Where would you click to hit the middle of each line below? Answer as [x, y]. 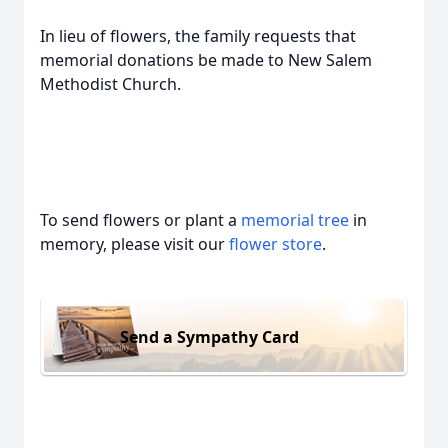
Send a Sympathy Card [209, 336]
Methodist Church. [110, 84]
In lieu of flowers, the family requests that [198, 36]
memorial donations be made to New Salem [206, 60]
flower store [275, 244]
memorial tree [295, 220]
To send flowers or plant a [140, 220]
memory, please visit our [134, 244]
